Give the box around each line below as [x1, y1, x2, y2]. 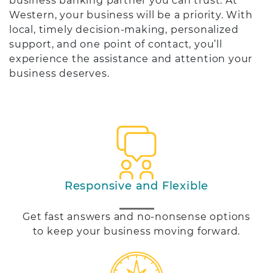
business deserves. [9, 67, 110, 79]
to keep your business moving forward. [32, 225, 241, 237]
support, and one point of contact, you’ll [9, 38, 222, 50]
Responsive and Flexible [64, 179, 209, 193]
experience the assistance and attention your [9, 52, 253, 65]
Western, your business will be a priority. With [9, 9, 253, 21]
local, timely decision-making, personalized [9, 23, 239, 35]
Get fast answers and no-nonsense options [23, 210, 250, 222]
